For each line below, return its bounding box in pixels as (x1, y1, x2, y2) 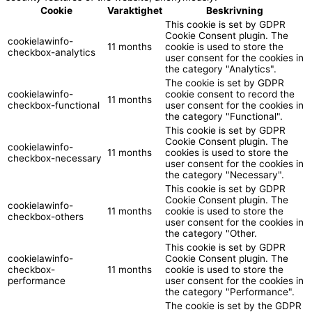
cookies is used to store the (165, 146, 288, 158)
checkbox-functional (8, 99, 100, 111)
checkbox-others (8, 210, 84, 222)
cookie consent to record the (165, 88, 295, 100)
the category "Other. (165, 227, 257, 239)
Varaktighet (107, 4, 162, 16)
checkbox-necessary (8, 152, 102, 164)
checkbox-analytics (8, 46, 95, 58)
